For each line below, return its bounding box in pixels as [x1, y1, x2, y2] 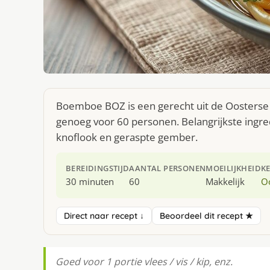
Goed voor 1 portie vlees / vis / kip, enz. [55, 255, 233, 269]
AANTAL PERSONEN [129, 163, 206, 174]
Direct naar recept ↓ [64, 210, 144, 222]
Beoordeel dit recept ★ [160, 210, 253, 222]
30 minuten [66, 175, 114, 188]
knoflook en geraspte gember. [56, 130, 198, 145]
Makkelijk [206, 175, 245, 188]
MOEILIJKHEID [206, 163, 262, 174]
